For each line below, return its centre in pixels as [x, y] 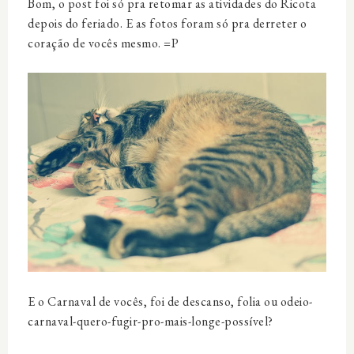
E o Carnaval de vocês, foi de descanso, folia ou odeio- [170, 301]
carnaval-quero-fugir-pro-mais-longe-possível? [151, 321]
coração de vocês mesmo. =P [103, 43]
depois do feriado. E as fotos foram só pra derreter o [168, 23]
